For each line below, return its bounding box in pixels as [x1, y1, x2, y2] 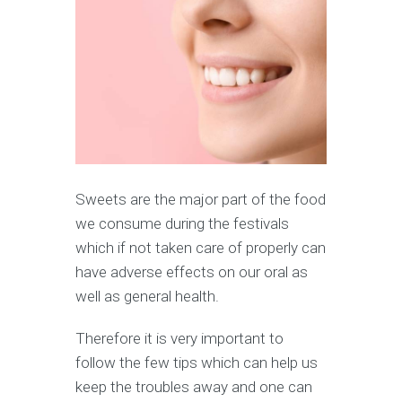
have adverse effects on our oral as [75, 262, 308, 281]
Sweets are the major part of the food [75, 189, 326, 208]
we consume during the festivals [75, 214, 289, 232]
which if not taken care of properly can [75, 238, 326, 257]
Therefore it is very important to [75, 328, 284, 347]
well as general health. [75, 286, 219, 305]
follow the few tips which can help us [75, 353, 318, 371]
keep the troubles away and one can [75, 377, 312, 396]
